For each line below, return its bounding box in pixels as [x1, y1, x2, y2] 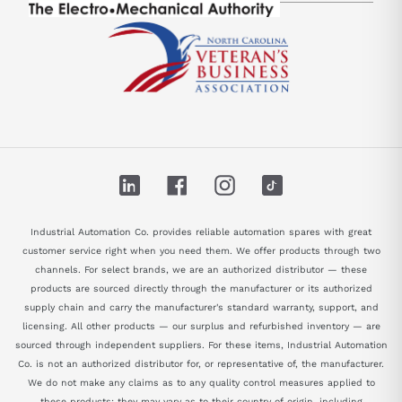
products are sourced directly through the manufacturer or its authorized [30, 282, 372, 294]
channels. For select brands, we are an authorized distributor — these [35, 263, 367, 275]
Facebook [187, 175, 245, 190]
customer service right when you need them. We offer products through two [22, 244, 380, 257]
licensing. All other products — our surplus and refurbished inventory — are [22, 319, 380, 332]
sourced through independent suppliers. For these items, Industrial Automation [14, 338, 388, 351]
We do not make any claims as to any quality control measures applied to [27, 376, 375, 389]
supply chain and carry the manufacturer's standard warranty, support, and [23, 301, 379, 313]
